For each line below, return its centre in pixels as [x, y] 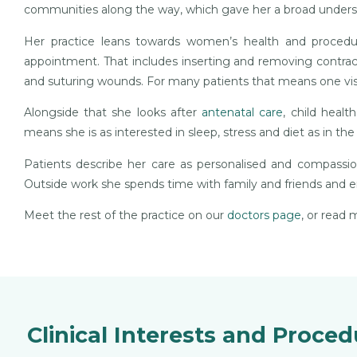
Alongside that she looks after [113, 113]
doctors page [264, 215]
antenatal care [243, 113]
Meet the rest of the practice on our [126, 215]
